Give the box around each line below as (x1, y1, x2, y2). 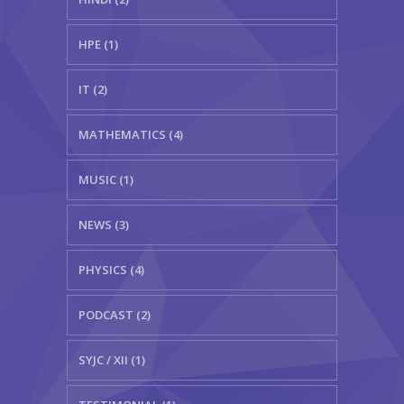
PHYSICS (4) (78, 262, 144, 278)
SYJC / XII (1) (78, 352, 145, 368)
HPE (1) (78, 36, 118, 52)
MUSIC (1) (78, 171, 133, 188)
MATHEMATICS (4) (78, 126, 183, 142)
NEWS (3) (78, 216, 129, 233)
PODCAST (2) (78, 307, 151, 323)
